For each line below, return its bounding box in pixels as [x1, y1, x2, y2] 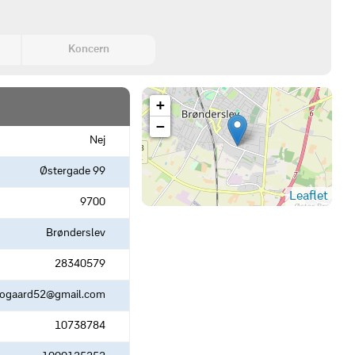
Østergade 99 [39, 166, 105, 177]
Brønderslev [45, 227, 105, 239]
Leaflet [289, 190, 328, 203]
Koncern [67, 44, 109, 55]
